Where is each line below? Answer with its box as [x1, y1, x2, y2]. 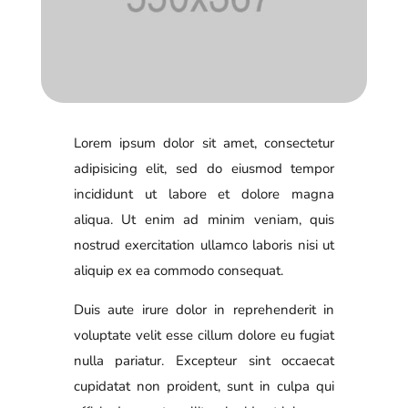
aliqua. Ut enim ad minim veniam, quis [73, 209, 335, 229]
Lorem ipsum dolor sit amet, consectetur [73, 133, 335, 152]
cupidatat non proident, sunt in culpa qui [73, 376, 335, 395]
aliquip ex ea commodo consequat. [73, 260, 283, 280]
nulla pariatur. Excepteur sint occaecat [73, 351, 335, 370]
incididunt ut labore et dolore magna [73, 184, 335, 203]
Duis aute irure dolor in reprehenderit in [73, 300, 335, 319]
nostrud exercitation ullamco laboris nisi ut [73, 235, 335, 254]
